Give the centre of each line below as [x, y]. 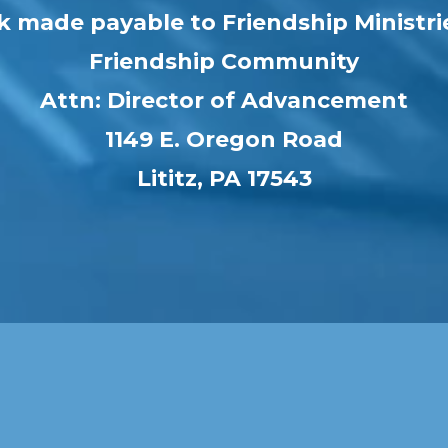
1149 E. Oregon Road [224, 140]
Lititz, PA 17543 [224, 179]
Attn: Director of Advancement [224, 101]
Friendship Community [224, 62]
